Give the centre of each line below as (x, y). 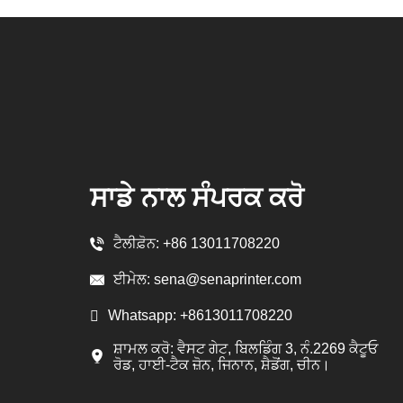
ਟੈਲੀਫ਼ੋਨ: (139, 244)
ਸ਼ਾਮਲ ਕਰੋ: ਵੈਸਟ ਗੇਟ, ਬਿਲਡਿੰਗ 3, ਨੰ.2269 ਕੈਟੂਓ (246, 348)
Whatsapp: (144, 316)
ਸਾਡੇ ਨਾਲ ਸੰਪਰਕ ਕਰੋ (197, 197)
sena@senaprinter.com (228, 280)
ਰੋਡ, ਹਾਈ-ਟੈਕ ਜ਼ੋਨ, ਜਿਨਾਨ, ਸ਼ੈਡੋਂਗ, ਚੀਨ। (222, 364)
